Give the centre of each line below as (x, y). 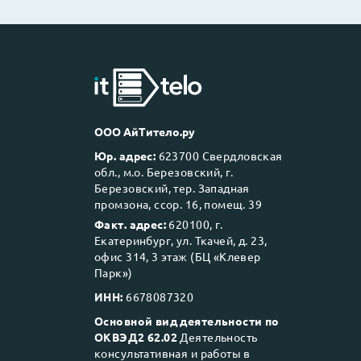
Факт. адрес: (131, 224)
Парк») (114, 272)
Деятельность (218, 337)
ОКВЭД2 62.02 (136, 337)
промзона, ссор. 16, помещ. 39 (178, 204)
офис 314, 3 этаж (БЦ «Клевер (178, 256)
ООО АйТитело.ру (145, 131)
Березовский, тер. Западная (172, 188)
